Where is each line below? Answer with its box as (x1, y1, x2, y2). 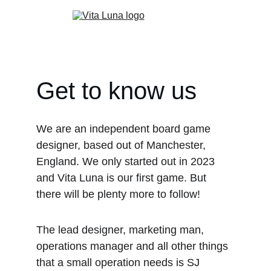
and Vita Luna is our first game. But (36, 172, 209, 184)
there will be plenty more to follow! (36, 188, 200, 200)
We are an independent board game (36, 123, 214, 135)
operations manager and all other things (36, 240, 231, 252)
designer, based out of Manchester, (36, 139, 209, 151)
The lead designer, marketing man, (36, 224, 207, 236)
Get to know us (36, 77, 197, 104)
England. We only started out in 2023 (36, 155, 218, 168)
